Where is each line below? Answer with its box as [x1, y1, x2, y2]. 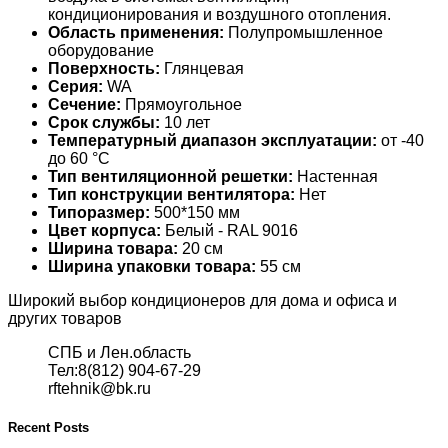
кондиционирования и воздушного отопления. [48, 5, 391, 23]
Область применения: [48, 23, 224, 41]
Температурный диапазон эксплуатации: [48, 131, 377, 149]
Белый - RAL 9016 [161, 221, 298, 239]
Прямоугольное [121, 95, 242, 113]
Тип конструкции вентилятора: [48, 185, 295, 203]
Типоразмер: [48, 203, 150, 221]
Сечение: [48, 95, 121, 113]
